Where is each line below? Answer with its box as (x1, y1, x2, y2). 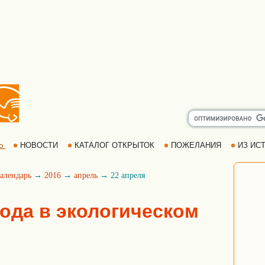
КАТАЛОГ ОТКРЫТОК (72, 141, 157, 150)
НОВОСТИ (17, 141, 60, 150)
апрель (74, 171, 98, 180)
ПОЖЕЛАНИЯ (168, 141, 224, 150)
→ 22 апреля (98, 171, 145, 180)
